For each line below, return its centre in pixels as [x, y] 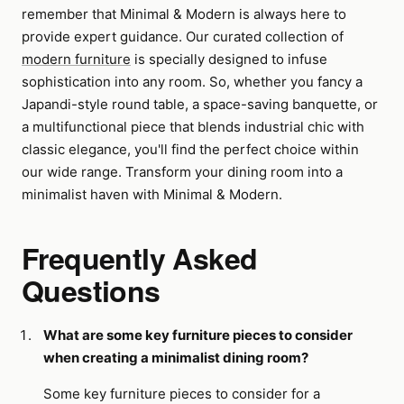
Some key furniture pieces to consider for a [182, 394]
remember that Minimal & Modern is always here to [184, 14]
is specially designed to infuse [229, 59]
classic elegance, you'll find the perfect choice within [190, 149]
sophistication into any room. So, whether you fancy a [192, 82]
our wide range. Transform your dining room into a [182, 172]
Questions [91, 290]
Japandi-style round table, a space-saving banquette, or [200, 104]
